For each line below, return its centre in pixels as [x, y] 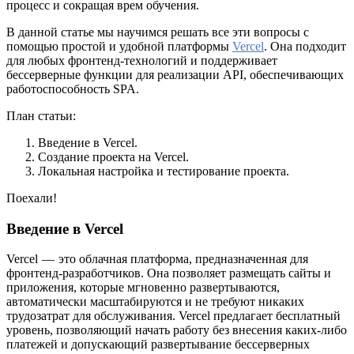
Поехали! [33, 198]
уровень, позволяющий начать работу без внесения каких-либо [177, 330]
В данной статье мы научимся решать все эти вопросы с [158, 32]
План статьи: [43, 115]
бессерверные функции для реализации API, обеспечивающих [175, 74]
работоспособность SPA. [74, 88]
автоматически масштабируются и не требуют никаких [155, 302]
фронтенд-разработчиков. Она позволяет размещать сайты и [169, 273]
